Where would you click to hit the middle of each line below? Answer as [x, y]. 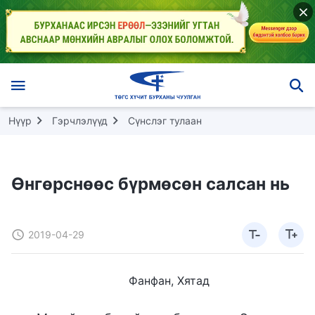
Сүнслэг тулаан [165, 120]
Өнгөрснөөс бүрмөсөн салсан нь [150, 184]
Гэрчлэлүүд [80, 120]
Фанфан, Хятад [169, 280]
